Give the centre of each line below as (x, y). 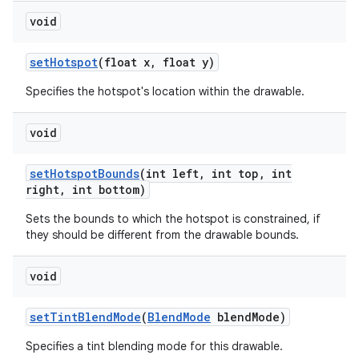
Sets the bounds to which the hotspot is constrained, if (173, 219)
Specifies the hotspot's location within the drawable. (165, 91)
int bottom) (106, 190)
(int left (169, 173)
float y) (186, 62)
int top (232, 173)
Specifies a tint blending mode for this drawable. (154, 346)
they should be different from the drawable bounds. (162, 235)
